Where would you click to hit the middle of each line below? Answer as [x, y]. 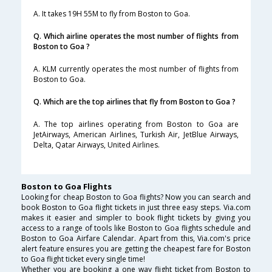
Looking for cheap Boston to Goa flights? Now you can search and [136, 197]
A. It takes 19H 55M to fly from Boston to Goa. [112, 14]
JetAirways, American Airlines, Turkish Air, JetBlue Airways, [136, 135]
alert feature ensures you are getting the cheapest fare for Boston [136, 249]
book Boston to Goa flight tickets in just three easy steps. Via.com [136, 208]
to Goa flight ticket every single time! [83, 259]
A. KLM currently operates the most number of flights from [136, 69]
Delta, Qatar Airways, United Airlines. [97, 145]
